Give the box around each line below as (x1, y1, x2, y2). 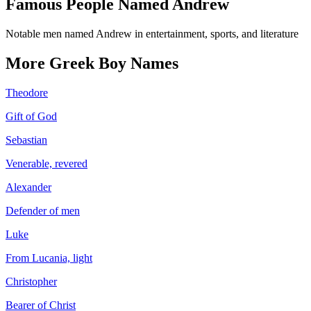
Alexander (6, 180, 51, 193)
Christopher (6, 275, 57, 287)
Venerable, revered (6, 157, 87, 169)
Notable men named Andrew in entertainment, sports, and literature (6, 28, 299, 40)
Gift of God (6, 110, 57, 122)
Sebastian (6, 133, 47, 146)
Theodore (6, 86, 48, 99)
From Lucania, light (6, 251, 92, 264)
